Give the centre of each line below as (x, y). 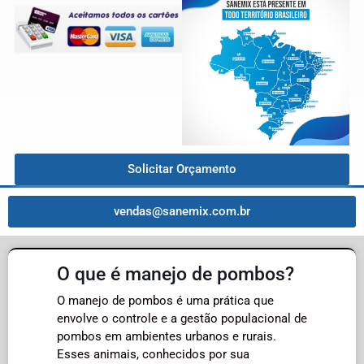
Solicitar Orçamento (182, 169)
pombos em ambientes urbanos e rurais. (167, 336)
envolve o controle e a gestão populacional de (182, 318)
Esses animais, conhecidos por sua (153, 354)
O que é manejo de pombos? (175, 274)
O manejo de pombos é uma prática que (165, 301)
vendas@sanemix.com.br (182, 211)
